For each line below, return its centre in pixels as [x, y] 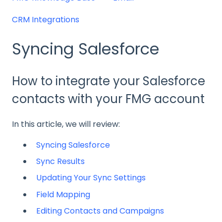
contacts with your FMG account [108, 99]
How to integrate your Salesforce [109, 81]
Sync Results [60, 162]
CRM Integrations [46, 20]
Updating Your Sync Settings [91, 178]
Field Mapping [63, 194]
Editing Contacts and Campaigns [100, 211]
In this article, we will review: [66, 124]
